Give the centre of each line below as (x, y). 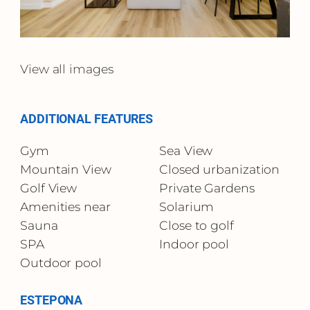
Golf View (49, 188)
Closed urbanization (220, 169)
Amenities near (65, 206)
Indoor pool (194, 244)
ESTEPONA (52, 300)
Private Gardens (207, 188)
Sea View (186, 150)
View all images (67, 69)
